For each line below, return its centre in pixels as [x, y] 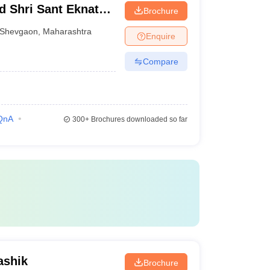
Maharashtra [67, 31]
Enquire [160, 36]
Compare [160, 61]
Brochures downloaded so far [138, 119]
